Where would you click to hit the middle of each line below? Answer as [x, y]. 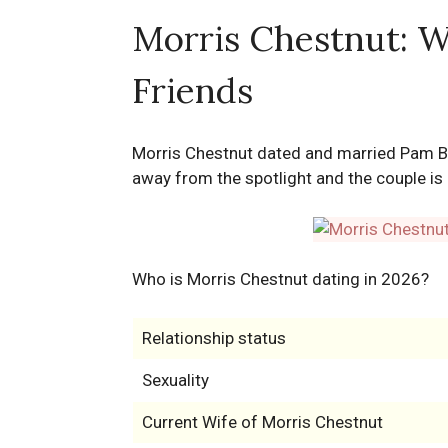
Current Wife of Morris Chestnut [262, 422]
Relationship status [213, 338]
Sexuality [175, 380]
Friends [192, 90]
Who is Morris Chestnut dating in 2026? [280, 279]
